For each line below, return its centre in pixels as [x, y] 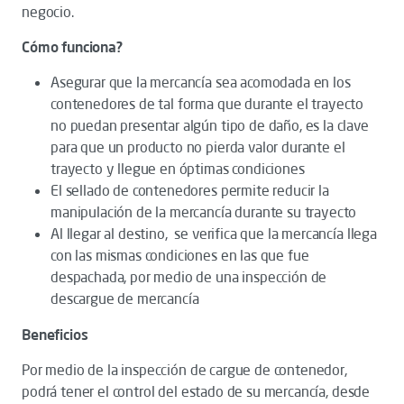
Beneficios [55, 335]
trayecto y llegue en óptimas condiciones [178, 169]
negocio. [48, 12]
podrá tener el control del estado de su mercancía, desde [196, 391]
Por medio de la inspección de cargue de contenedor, [184, 370]
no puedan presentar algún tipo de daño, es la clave [210, 125]
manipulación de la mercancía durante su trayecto [204, 212]
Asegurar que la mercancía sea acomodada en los [201, 82]
